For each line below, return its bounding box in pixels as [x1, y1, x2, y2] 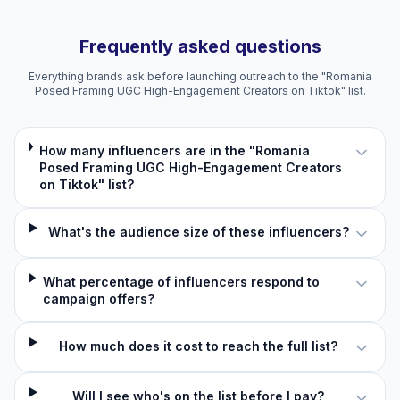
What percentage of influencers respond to [42, 274, 320, 289]
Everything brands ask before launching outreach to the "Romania [29, 70, 371, 83]
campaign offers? [42, 291, 154, 306]
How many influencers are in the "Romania [39, 143, 311, 158]
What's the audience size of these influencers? [47, 224, 349, 239]
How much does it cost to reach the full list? [59, 338, 338, 354]
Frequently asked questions [79, 36, 321, 57]
